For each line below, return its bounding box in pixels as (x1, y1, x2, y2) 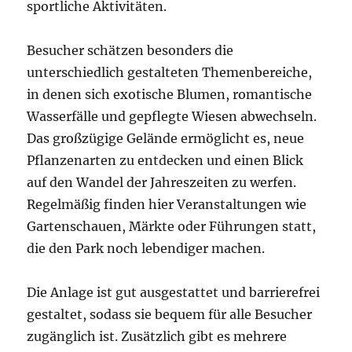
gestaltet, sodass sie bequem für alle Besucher (27, 306, 313, 322)
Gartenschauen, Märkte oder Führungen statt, (27, 218, 317, 234)
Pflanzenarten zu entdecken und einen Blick (27, 152, 304, 168)
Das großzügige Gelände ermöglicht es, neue (27, 130, 305, 146)
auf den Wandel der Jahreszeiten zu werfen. (27, 174, 297, 190)
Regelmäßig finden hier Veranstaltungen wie (27, 196, 307, 212)
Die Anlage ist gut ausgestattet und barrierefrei (27, 284, 321, 300)
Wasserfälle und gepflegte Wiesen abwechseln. (27, 108, 317, 124)
